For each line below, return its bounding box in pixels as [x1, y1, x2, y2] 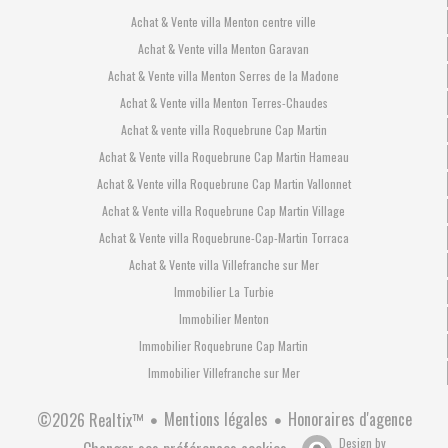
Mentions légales [163, 407, 268, 432]
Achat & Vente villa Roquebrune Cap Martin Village [102, 201, 345, 219]
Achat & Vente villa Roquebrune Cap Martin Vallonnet [96, 174, 351, 192]
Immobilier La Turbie [173, 282, 274, 300]
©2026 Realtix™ [36, 408, 144, 433]
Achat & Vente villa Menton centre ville [131, 12, 316, 30]
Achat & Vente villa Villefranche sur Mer [128, 255, 319, 273]
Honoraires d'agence [287, 407, 412, 432]
